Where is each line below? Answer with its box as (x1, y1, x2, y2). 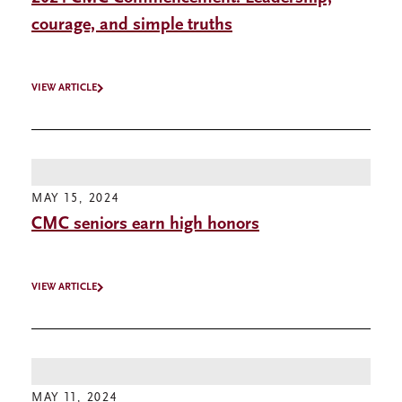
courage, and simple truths (31, 16, 232, 35)
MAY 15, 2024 (31, 192, 119, 206)
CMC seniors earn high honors (31, 215, 259, 234)
